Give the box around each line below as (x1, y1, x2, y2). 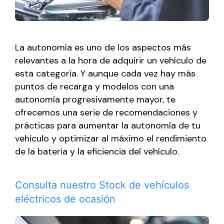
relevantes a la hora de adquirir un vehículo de (15, 54, 206, 66)
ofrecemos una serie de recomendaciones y (15, 106, 197, 118)
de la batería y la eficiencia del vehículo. (15, 145, 181, 157)
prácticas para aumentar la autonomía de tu (15, 119, 200, 131)
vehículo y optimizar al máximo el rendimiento (15, 132, 206, 144)
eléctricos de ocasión (15, 192, 118, 205)
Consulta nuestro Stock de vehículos (15, 178, 189, 191)
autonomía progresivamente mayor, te (15, 93, 175, 105)
